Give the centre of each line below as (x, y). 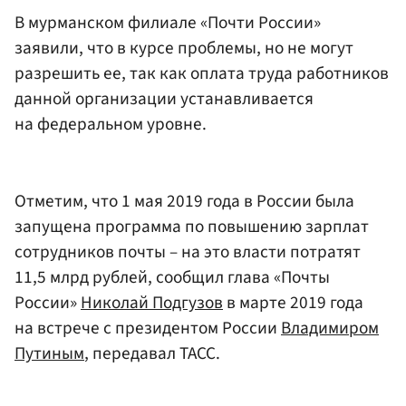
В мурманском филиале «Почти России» (168, 22)
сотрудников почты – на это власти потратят (188, 252)
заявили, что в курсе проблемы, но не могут (184, 48)
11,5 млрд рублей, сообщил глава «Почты (172, 278)
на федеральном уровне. (111, 124)
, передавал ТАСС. (152, 354)
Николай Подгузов (152, 303)
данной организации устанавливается (164, 98)
